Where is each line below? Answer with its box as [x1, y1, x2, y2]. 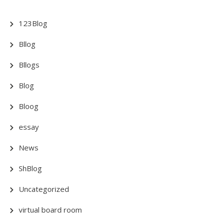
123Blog [19, 18, 47, 28]
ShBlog [19, 163, 42, 173]
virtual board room [19, 204, 82, 215]
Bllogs [19, 59, 39, 70]
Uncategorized [19, 184, 69, 194]
